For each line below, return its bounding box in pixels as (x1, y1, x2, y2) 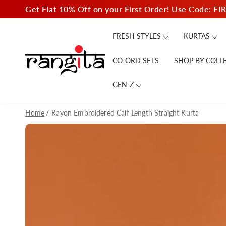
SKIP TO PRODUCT (40, 127, 124, 136)
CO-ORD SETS (112, 56, 159, 65)
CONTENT (10, 9, 47, 17)
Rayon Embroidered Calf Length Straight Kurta (51, 108, 199, 117)
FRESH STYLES (112, 32, 161, 40)
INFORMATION (40, 135, 106, 144)
